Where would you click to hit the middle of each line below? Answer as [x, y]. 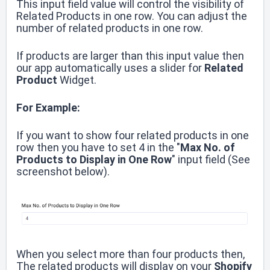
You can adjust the [202, 16]
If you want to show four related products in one [133, 136]
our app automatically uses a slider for [110, 68]
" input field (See [211, 160]
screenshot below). [63, 172]
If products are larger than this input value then [130, 56]
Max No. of [208, 148]
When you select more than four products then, [130, 254]
